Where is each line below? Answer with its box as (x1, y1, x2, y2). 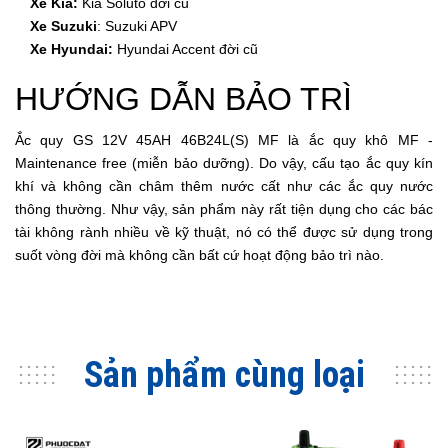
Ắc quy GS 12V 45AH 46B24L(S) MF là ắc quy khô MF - (15, 132, 433, 148)
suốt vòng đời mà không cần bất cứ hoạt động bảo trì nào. (15, 247, 384, 263)
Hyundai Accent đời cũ (117, 41, 258, 57)
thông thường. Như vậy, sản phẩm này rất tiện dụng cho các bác (15, 201, 433, 217)
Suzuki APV (105, 18, 177, 34)
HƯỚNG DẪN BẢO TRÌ (15, 81, 352, 117)
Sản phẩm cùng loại (83, 354, 365, 396)
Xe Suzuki (30, 18, 97, 34)
